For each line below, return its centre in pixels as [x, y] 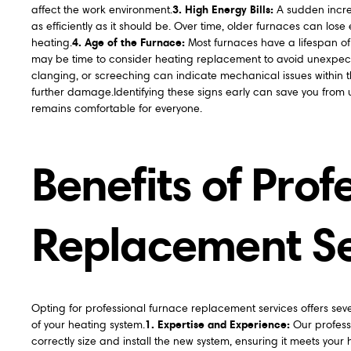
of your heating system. [88, 325]
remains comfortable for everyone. [116, 109]
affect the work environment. [101, 10]
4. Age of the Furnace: [128, 43]
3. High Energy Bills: [223, 10]
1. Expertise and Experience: [217, 325]
